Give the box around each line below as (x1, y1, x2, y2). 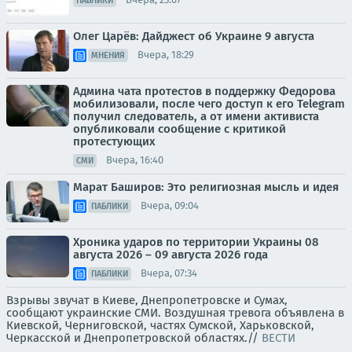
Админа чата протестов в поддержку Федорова (73, 83, 335, 98)
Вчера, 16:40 (106, 154, 163, 167)
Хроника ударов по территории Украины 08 (73, 234, 319, 249)
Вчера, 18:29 (137, 49, 194, 61)
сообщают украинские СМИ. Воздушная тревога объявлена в (6, 305, 344, 320)
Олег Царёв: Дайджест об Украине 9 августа (73, 28, 314, 43)
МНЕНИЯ (91, 49, 125, 60)
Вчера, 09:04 (141, 200, 199, 212)
